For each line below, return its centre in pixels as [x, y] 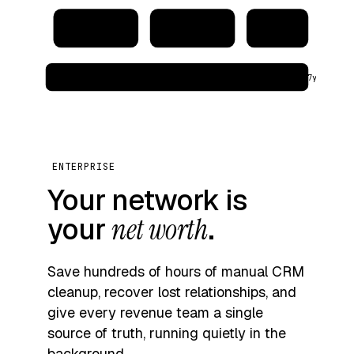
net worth [159, 229]
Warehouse [277, 28]
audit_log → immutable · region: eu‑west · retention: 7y [186, 77]
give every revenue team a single [155, 312]
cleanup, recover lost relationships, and [172, 292]
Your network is [147, 200]
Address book [193, 28]
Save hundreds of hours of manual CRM [176, 271]
